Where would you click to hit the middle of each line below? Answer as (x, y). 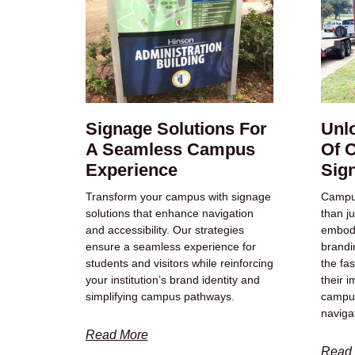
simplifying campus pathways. (160, 297)
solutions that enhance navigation (169, 214)
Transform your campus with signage (178, 197)
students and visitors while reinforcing (179, 263)
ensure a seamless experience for (170, 247)
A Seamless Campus (170, 150)
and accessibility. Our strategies (164, 230)
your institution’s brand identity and (172, 280)
